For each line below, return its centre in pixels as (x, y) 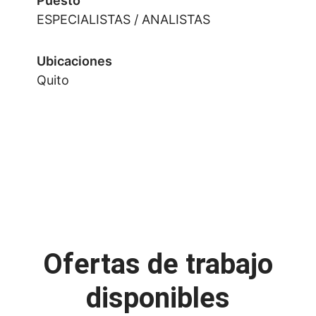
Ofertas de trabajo (158, 264)
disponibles (158, 298)
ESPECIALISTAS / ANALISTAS (123, 19)
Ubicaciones (74, 61)
